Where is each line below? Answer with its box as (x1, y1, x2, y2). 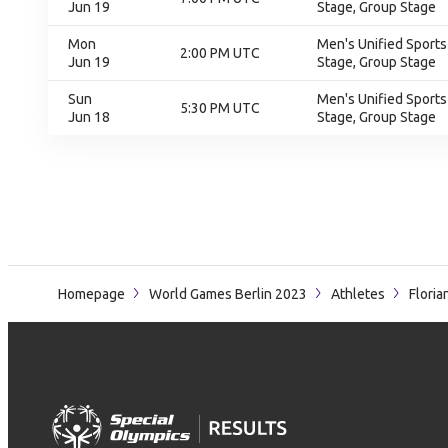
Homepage (58, 286, 125, 302)
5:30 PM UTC (180, 100, 260, 116)
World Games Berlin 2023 (149, 286, 307, 302)
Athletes (331, 286, 385, 302)
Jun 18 (68, 109, 110, 125)
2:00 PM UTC (180, 45, 260, 61)
